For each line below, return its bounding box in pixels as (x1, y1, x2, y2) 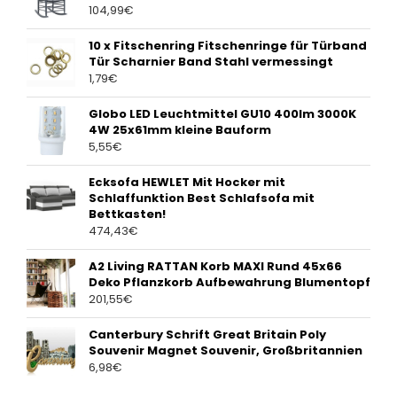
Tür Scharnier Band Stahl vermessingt (89, 53, 333, 71)
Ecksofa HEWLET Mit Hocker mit (89, 174, 285, 191)
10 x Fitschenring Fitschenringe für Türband (89, 37, 367, 55)
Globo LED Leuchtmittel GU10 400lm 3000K (89, 105, 356, 123)
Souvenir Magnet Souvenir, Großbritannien (89, 342, 362, 360)
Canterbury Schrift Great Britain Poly (89, 326, 326, 344)
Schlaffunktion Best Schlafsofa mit (89, 190, 315, 207)
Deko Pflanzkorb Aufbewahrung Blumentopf (89, 274, 370, 292)
